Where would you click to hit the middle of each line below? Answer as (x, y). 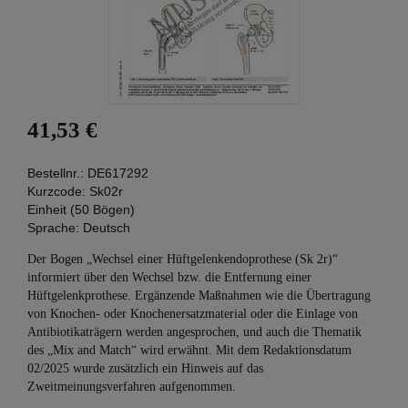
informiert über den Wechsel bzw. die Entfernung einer (169, 277)
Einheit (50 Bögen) (81, 209)
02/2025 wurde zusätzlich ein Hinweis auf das (145, 368)
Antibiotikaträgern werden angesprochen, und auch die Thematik (194, 332)
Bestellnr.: (57, 173)
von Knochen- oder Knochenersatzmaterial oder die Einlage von (193, 314)
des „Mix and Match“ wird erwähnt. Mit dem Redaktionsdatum (189, 350)
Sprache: (53, 228)
